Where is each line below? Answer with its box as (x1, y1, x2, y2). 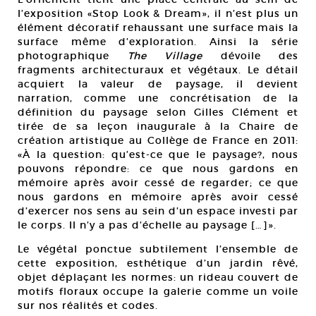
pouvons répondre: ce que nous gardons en (18, 162, 298, 175)
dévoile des (202, 49, 298, 62)
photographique (18, 49, 128, 62)
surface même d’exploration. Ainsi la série (18, 35, 298, 48)
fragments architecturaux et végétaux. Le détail (18, 63, 298, 76)
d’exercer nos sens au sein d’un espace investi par (18, 204, 298, 217)
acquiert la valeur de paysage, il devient (18, 77, 298, 90)
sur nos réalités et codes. (18, 298, 158, 312)
